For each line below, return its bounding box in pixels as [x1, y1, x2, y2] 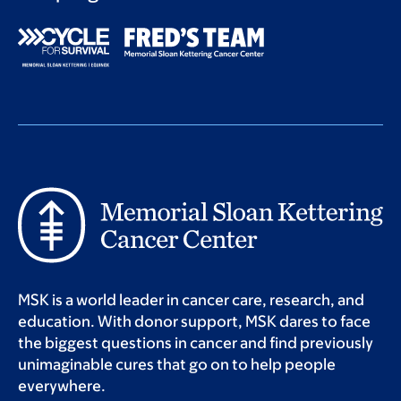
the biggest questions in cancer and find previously [18, 334, 373, 353]
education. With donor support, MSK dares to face [18, 312, 371, 331]
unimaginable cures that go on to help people [18, 355, 336, 374]
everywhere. [18, 377, 106, 396]
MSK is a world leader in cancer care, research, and [18, 291, 364, 310]
